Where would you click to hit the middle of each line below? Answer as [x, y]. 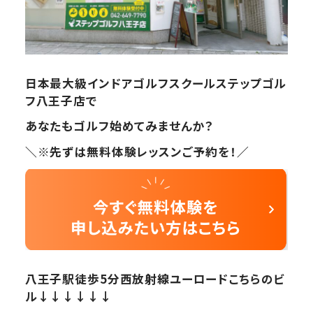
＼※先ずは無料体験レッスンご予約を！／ [137, 152]
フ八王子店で [61, 100]
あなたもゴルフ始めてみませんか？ [119, 126]
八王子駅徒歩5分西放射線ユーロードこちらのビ [155, 278]
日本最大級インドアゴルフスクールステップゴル [156, 83]
